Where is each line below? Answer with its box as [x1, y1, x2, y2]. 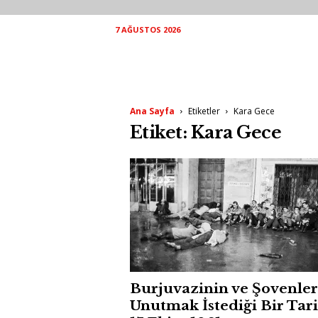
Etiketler [187, 105, 220, 117]
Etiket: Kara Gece [129, 122, 282, 143]
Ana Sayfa [129, 105, 175, 117]
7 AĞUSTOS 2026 [114, 24, 180, 35]
